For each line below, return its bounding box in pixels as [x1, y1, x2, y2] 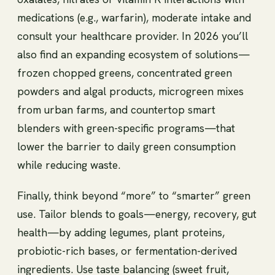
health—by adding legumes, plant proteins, [17, 225, 225, 239]
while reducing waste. [17, 157, 120, 172]
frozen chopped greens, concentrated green [17, 65, 232, 80]
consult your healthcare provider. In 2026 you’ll [17, 28, 248, 43]
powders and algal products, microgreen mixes [17, 83, 244, 98]
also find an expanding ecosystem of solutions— [17, 47, 250, 61]
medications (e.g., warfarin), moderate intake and [17, 10, 251, 25]
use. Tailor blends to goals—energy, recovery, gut [17, 206, 257, 221]
